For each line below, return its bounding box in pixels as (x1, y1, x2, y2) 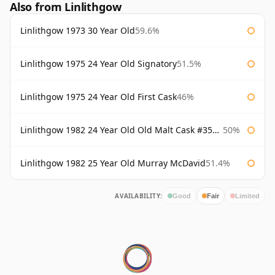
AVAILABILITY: (115, 192, 162, 201)
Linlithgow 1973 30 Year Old (20, 25, 135, 37)
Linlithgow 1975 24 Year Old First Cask (20, 91, 177, 103)
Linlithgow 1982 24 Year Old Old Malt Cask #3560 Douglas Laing (20, 124, 212, 136)
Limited (235, 192, 260, 199)
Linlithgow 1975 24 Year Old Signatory (20, 58, 177, 70)
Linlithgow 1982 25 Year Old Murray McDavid (20, 157, 206, 169)
